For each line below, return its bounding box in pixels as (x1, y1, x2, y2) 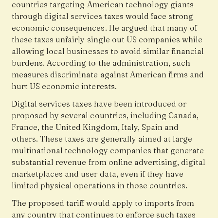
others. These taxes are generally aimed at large (12, 134, 193, 144)
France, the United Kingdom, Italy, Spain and (12, 122, 179, 132)
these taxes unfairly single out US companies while (12, 35, 203, 45)
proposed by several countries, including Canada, (12, 110, 199, 121)
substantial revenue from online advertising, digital (12, 157, 206, 167)
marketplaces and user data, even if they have (12, 169, 184, 179)
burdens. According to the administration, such (12, 58, 191, 68)
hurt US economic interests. (12, 81, 117, 91)
